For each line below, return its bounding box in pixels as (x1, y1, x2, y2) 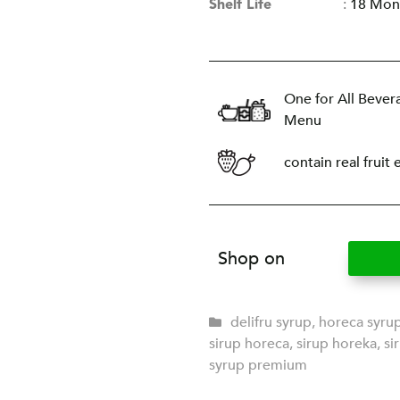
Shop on (218, 246, 285, 271)
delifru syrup (230, 312, 312, 333)
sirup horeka (296, 334, 377, 354)
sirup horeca (209, 334, 289, 354)
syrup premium (209, 355, 307, 376)
